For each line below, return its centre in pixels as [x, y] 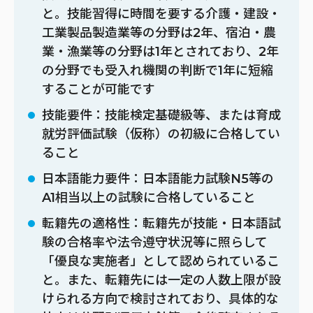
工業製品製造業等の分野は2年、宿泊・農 [159, 32]
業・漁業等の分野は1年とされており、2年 [160, 51]
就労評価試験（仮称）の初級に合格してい [161, 134]
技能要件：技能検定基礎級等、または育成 [161, 115]
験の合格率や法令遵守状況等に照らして [155, 242]
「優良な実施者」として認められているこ [161, 261]
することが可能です [99, 89]
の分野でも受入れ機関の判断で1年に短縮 [158, 70]
